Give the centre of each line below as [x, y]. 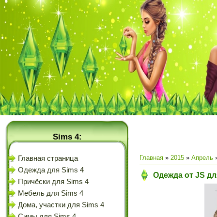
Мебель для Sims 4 [51, 193]
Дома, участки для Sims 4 [61, 205]
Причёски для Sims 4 [53, 182]
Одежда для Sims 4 [51, 170]
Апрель [202, 158]
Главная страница [48, 158]
